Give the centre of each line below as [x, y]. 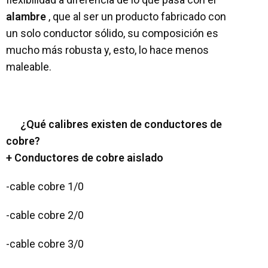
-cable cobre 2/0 [45, 215]
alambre [26, 16]
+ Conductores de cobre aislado [85, 158]
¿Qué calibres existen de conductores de [121, 124]
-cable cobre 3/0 [45, 244]
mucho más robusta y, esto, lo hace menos [107, 50]
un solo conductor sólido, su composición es [112, 33]
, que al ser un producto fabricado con [137, 16]
